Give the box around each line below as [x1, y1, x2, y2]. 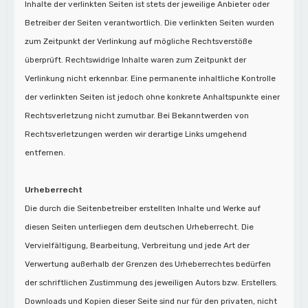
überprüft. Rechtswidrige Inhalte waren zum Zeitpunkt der [25, 54, 247, 65]
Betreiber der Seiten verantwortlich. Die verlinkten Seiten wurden [25, 17, 275, 27]
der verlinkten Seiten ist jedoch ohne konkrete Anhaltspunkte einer [25, 91, 280, 102]
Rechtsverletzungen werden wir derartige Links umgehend [25, 129, 247, 139]
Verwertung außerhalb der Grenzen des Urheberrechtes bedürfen [25, 258, 272, 269]
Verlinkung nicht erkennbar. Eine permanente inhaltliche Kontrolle [25, 73, 276, 83]
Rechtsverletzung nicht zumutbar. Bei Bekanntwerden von [25, 110, 250, 120]
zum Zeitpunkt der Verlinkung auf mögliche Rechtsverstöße [25, 36, 253, 46]
